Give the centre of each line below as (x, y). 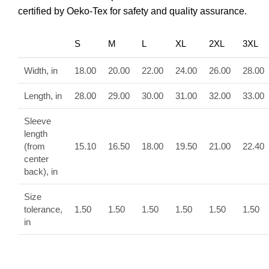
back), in (41, 171)
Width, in (41, 71)
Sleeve (38, 121)
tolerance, (43, 209)
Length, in (43, 96)
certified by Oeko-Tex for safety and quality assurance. (132, 11)
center (36, 159)
